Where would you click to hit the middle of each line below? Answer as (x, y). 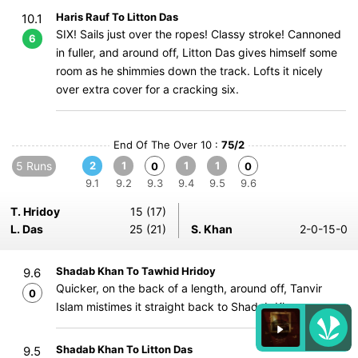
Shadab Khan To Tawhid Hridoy (136, 271)
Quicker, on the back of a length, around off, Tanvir (189, 288)
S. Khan (212, 229)
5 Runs (34, 166)
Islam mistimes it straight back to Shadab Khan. (180, 306)
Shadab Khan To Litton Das (124, 349)
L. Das (27, 229)
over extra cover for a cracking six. (147, 89)
